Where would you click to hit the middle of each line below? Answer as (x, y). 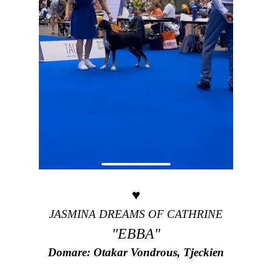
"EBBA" (136, 233)
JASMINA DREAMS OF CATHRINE (136, 214)
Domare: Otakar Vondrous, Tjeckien (136, 253)
